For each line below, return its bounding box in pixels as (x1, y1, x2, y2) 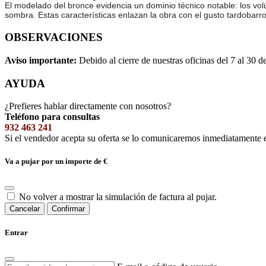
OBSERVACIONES (5, 31, 103, 44)
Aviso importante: (5, 55, 79, 65)
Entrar (5, 227, 28, 237)
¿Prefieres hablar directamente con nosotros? (5, 101, 171, 112)
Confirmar (52, 204, 85, 213)
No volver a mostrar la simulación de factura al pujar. (19, 191, 217, 202)
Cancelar (9, 204, 40, 213)
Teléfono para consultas (5, 112, 100, 122)
